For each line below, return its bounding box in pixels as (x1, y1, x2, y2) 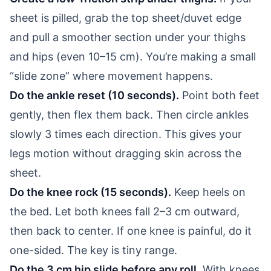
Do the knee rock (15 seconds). (10, 185, 171, 198)
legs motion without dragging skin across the (10, 146, 241, 160)
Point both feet (179, 88, 260, 102)
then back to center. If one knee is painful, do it (10, 224, 252, 237)
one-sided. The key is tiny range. (10, 243, 177, 256)
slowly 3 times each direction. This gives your (10, 127, 242, 140)
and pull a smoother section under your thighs (10, 30, 246, 44)
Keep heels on (171, 185, 246, 198)
